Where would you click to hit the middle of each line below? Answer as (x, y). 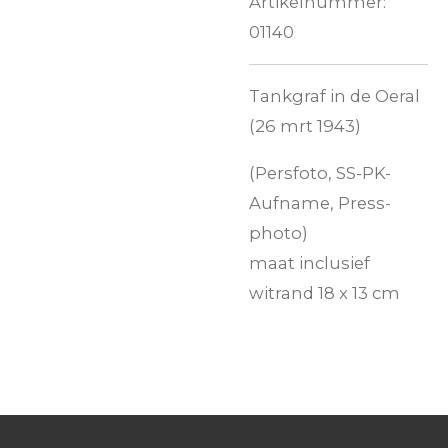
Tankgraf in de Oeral (334, 96)
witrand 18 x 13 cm (324, 293)
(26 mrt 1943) (305, 126)
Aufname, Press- (320, 203)
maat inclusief (309, 263)
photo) (278, 233)
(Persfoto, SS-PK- (320, 173)
